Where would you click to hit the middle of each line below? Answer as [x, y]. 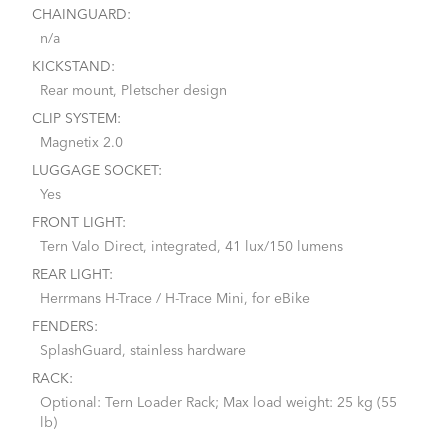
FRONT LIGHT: [79, 222]
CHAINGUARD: [81, 14]
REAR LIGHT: [72, 274]
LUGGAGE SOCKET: [97, 170]
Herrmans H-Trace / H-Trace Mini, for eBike [176, 298]
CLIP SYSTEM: [76, 118]
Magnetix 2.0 [81, 142]
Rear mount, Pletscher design [133, 90]
